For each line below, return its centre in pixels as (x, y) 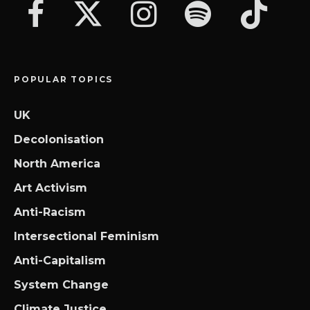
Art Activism (51, 188)
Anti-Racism (50, 212)
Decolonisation (59, 140)
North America (57, 164)
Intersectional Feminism (86, 237)
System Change (61, 285)
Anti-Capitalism (60, 261)
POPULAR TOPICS (64, 80)
